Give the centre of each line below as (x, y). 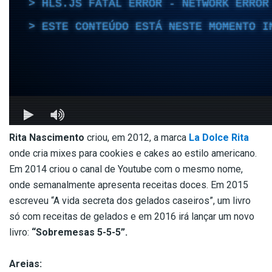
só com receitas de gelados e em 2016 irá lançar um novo (132, 217)
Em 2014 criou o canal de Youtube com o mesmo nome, (126, 169)
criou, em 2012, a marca (137, 138)
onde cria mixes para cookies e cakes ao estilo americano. (133, 154)
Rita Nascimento (47, 138)
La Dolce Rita (219, 138)
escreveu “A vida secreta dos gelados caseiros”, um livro (130, 201)
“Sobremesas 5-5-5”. (80, 233)
